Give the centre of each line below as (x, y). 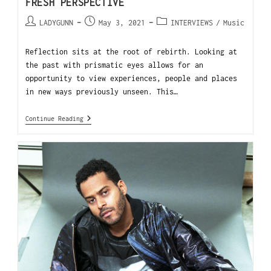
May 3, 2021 (122, 23)
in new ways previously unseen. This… (102, 92)
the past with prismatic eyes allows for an (115, 65)
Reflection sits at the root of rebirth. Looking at (132, 52)
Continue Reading (55, 119)
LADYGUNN (57, 23)
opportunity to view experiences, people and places (132, 79)
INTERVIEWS (192, 23)
